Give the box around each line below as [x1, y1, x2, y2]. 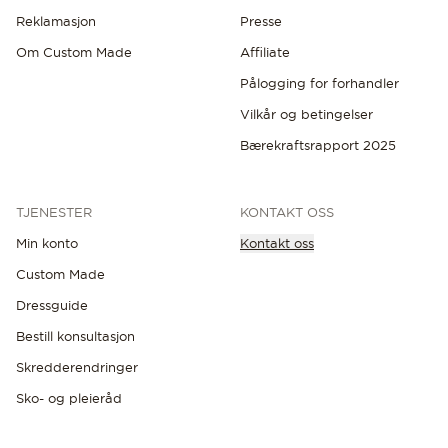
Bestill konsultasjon [16, 327, 135, 344]
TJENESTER [16, 203, 92, 220]
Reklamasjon [16, 12, 96, 29]
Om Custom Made [16, 43, 132, 60]
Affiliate [240, 43, 290, 60]
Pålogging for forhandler [240, 74, 399, 91]
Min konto [16, 234, 78, 251]
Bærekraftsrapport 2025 [240, 136, 396, 153]
